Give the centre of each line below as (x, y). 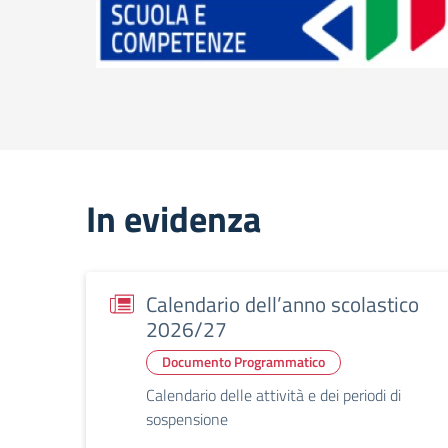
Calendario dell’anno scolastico (282, 304)
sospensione (187, 419)
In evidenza (173, 219)
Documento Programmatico (243, 362)
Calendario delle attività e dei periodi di (273, 395)
